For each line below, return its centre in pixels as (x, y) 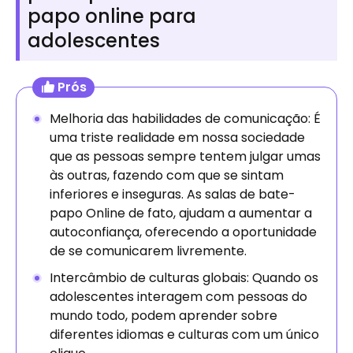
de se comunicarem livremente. (148, 251)
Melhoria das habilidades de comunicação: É (185, 119)
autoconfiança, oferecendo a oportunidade (183, 232)
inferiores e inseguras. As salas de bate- (173, 195)
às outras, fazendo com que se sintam (167, 176)
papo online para (112, 17)
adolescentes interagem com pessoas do (178, 297)
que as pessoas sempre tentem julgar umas (185, 157)
